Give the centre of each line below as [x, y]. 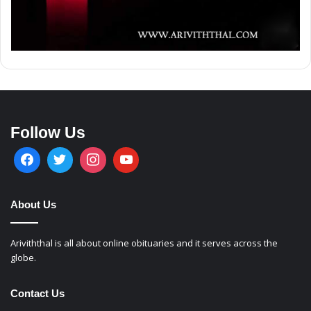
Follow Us [48, 132]
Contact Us [37, 294]
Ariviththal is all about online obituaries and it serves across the [144, 243]
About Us [33, 205]
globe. [23, 258]
